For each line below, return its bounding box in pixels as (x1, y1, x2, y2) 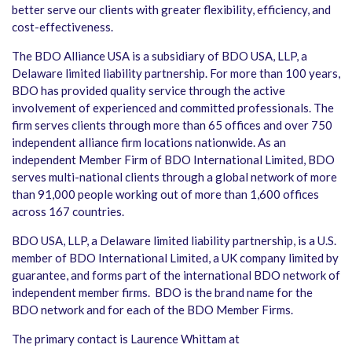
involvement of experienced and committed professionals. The (12, 101, 334, 115)
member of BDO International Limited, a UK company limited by (12, 251, 339, 266)
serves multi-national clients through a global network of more (12, 170, 337, 185)
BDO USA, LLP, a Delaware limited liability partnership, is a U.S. (12, 233, 336, 248)
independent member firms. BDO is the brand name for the (12, 285, 313, 300)
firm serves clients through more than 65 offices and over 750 (12, 118, 332, 133)
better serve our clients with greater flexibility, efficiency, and (12, 2, 331, 17)
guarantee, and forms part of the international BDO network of (12, 268, 340, 283)
